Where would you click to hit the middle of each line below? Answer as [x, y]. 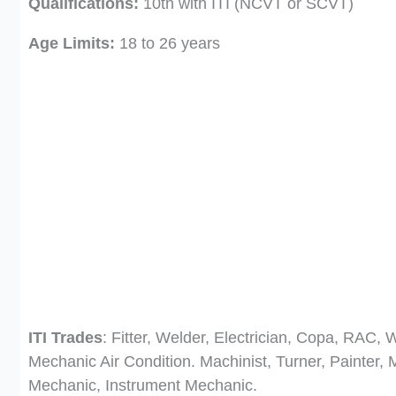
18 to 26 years [168, 43]
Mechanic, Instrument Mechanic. [143, 385]
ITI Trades [65, 338]
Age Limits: [72, 43]
